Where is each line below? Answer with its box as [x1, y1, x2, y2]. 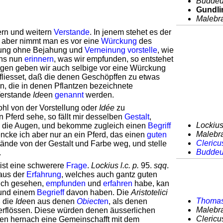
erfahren [103, 179, 132, 188]
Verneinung [85, 46, 125, 54]
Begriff [148, 121, 171, 130]
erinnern [24, 55, 54, 63]
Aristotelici [131, 188, 168, 197]
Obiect [77, 197, 100, 206]
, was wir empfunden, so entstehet [54, 55, 173, 63]
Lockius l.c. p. [91, 161, 141, 170]
